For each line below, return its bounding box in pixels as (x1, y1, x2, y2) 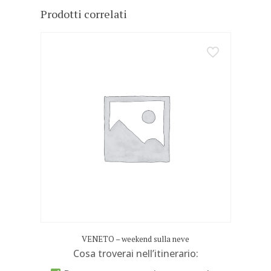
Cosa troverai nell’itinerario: (73, 246, 198, 260)
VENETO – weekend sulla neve (82, 233, 189, 244)
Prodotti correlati (40, 6, 127, 21)
